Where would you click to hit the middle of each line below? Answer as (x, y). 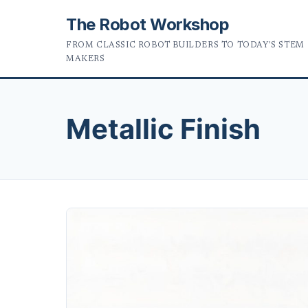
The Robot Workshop (148, 24)
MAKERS (86, 59)
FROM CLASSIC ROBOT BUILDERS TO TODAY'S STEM (185, 45)
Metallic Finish (163, 129)
